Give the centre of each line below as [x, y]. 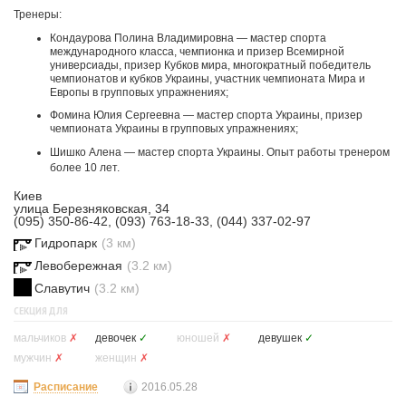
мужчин [33, 358]
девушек [280, 338]
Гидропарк [66, 243]
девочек [116, 338]
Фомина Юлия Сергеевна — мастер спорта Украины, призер [206, 115]
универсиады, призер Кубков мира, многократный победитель [210, 65]
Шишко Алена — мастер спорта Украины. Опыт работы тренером [220, 152]
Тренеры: [38, 14]
